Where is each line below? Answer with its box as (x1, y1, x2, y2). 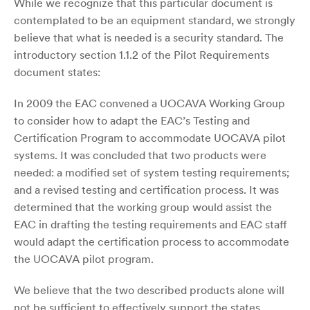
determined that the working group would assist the (14, 199, 272, 214)
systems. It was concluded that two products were (14, 147, 266, 162)
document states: (14, 64, 100, 79)
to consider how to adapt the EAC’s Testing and (14, 113, 250, 127)
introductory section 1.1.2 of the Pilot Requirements (14, 47, 269, 62)
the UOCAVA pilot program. (14, 251, 154, 266)
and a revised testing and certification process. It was (14, 182, 279, 197)
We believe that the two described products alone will (14, 282, 284, 297)
